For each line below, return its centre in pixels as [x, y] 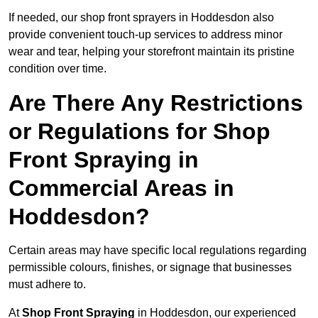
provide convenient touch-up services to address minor [146, 35]
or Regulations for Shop [139, 132]
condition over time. [57, 69]
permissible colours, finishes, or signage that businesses [150, 268]
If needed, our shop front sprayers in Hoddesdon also [141, 18]
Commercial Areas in [121, 188]
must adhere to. [47, 285]
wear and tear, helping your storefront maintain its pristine [152, 52]
